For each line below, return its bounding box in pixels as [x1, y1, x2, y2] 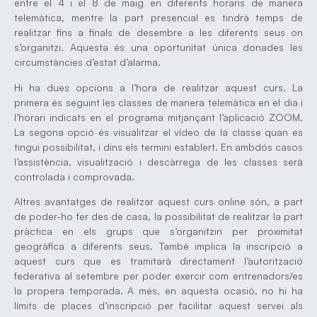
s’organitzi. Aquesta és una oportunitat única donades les [14, 41, 303, 54]
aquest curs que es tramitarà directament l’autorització [14, 254, 303, 267]
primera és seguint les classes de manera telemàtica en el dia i [14, 96, 303, 108]
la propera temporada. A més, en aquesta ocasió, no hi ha [14, 284, 303, 296]
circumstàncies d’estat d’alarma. [14, 56, 161, 69]
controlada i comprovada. [14, 170, 134, 183]
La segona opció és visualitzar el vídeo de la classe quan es [14, 125, 303, 138]
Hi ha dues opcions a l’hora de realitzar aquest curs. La [14, 81, 303, 93]
